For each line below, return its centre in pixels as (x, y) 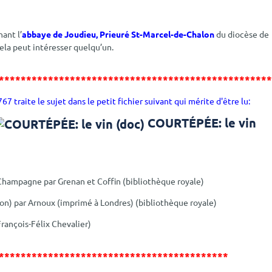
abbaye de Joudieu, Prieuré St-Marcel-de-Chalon (118, 34)
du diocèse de (242, 34)
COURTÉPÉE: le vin (202, 122)
